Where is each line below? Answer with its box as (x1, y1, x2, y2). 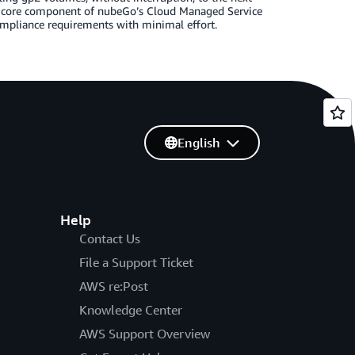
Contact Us (78, 231, 140, 246)
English (177, 135, 220, 151)
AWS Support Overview (78, 326, 210, 342)
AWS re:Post (78, 278, 148, 294)
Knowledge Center (78, 302, 182, 318)
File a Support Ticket (78, 254, 193, 270)
